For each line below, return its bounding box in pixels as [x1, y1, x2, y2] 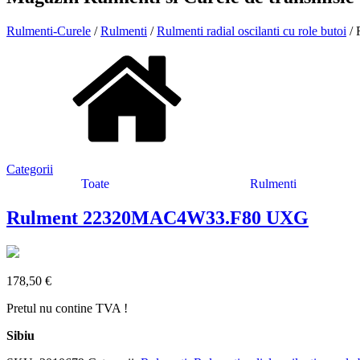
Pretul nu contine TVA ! [6, 301, 128, 315]
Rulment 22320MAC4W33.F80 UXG [6, 207, 309, 228]
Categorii [6, 162, 53, 176]
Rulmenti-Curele [6, 23, 91, 38]
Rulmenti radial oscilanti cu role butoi [157, 23, 346, 38]
